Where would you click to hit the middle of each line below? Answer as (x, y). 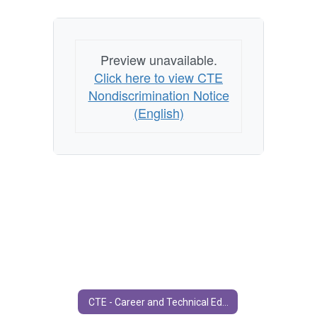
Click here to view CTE (158, 77)
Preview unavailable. (158, 59)
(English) (158, 113)
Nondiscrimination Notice (158, 95)
